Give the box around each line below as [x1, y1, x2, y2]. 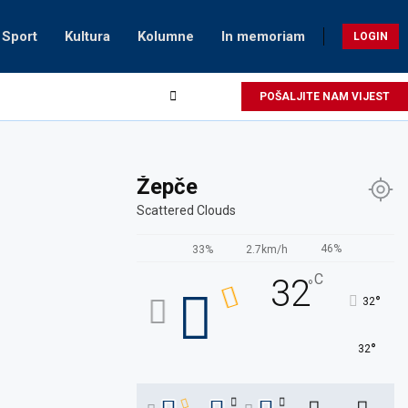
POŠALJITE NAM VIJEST [260, 90, 390, 103]
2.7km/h [245, 243, 288, 256]
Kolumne [138, 28, 194, 45]
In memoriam [221, 28, 305, 45]
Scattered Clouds [137, 203, 237, 218]
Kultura [65, 28, 110, 45]
